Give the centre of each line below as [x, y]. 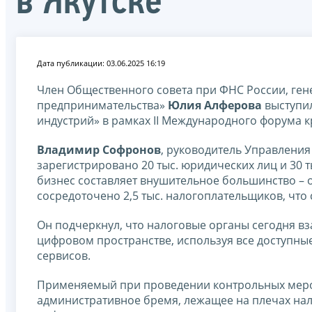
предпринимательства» [102, 105]
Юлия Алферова [215, 105]
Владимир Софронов [99, 149]
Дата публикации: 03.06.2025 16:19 [101, 63]
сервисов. [64, 255]
